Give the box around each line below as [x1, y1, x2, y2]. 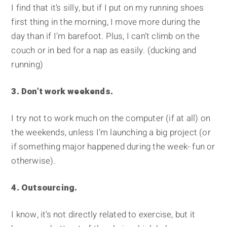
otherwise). [11, 155, 56, 168]
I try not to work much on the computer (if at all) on [11, 112, 211, 125]
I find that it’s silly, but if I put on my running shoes [11, 2, 204, 15]
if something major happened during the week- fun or [11, 140, 215, 154]
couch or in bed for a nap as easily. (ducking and [11, 44, 197, 57]
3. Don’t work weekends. [11, 85, 113, 98]
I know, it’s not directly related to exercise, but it [11, 208, 196, 221]
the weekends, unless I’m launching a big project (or [11, 126, 211, 139]
